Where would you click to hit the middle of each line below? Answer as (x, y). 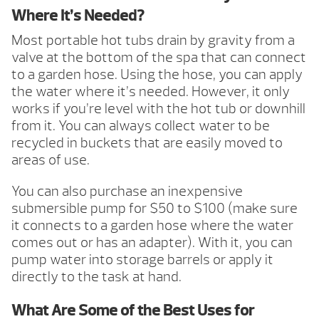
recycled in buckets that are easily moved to (147, 143)
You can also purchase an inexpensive (127, 192)
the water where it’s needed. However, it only (151, 92)
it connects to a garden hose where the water (152, 226)
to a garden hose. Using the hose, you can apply (157, 75)
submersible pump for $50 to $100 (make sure (155, 209)
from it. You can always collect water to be (141, 126)
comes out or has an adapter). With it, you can (152, 243)
